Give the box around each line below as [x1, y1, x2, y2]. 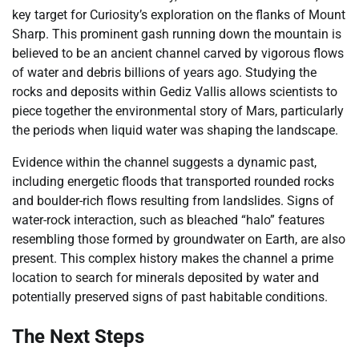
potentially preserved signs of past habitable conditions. [12, 288, 328, 305]
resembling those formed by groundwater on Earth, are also [12, 231, 345, 247]
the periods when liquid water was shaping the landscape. [12, 122, 338, 138]
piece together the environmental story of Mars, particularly [12, 103, 344, 119]
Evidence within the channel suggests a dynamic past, [12, 154, 317, 170]
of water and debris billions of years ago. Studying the [12, 64, 317, 80]
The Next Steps [12, 325, 144, 349]
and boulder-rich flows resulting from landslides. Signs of [12, 192, 334, 208]
